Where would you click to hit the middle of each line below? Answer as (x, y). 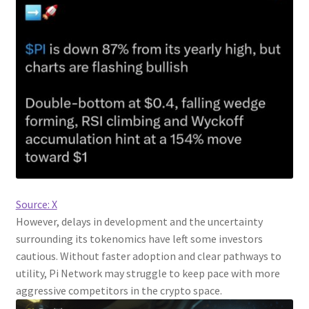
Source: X (36, 205)
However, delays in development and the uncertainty (139, 222)
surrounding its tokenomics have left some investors (139, 239)
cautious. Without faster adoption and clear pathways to (148, 256)
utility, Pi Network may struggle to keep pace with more (148, 273)
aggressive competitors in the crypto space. (119, 291)
